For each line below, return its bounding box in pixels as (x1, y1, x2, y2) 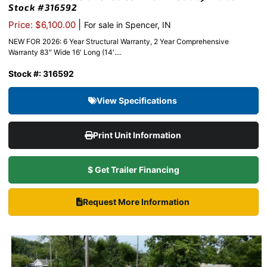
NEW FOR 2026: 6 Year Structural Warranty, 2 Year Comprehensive (8, 37, 229, 46)
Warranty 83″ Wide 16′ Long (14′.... (8, 48, 122, 57)
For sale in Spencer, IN (84, 20, 171, 30)
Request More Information (82, 197, 191, 207)
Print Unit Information (92, 130, 183, 141)
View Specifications (97, 95, 179, 106)
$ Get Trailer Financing (88, 164, 179, 175)
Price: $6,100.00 (8, 19, 78, 31)
